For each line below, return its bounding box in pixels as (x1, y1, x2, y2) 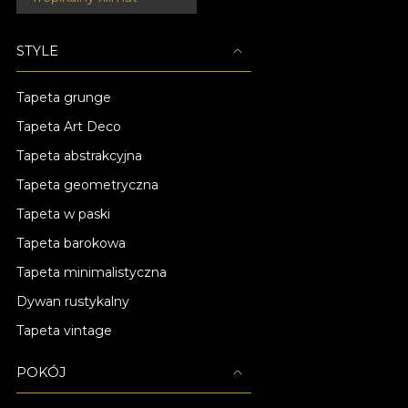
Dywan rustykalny (16, 293, 129, 310)
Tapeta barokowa (16, 235, 126, 251)
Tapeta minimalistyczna (16, 264, 167, 280)
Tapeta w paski (16, 206, 110, 222)
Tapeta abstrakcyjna (16, 148, 142, 164)
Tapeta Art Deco (16, 118, 121, 135)
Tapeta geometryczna (16, 177, 158, 193)
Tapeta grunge (16, 89, 111, 106)
